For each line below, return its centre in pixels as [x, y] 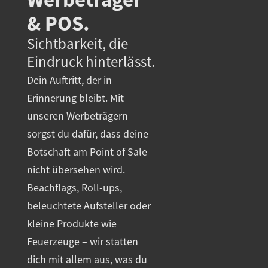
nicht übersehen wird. [76, 170]
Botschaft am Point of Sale [87, 152]
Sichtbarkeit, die [77, 44]
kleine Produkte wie [72, 224]
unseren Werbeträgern [77, 116]
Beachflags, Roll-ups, [74, 188]
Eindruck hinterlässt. [91, 62]
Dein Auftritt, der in [69, 80]
